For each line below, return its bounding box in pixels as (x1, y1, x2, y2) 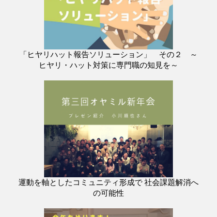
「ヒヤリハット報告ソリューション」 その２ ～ (19, 50, 198, 59)
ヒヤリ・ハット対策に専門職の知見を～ (39, 61, 178, 70)
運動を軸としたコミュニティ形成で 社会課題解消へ (18, 178, 199, 187)
